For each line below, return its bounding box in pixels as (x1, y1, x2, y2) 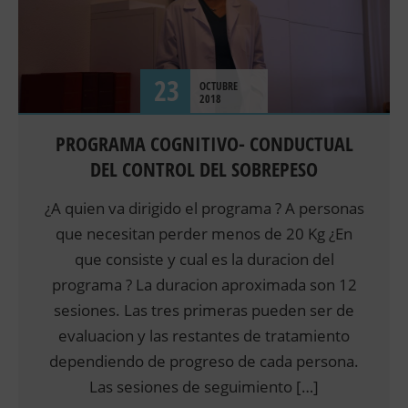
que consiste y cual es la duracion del (74, 249, 334, 270)
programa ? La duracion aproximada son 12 (51, 274, 357, 296)
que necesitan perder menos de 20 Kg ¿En (56, 223, 352, 245)
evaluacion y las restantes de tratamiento (58, 325, 350, 347)
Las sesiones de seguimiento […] (89, 376, 319, 398)
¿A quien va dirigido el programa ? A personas (44, 198, 364, 219)
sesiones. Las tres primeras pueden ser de (54, 300, 354, 321)
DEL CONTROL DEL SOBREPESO (90, 156, 318, 184)
